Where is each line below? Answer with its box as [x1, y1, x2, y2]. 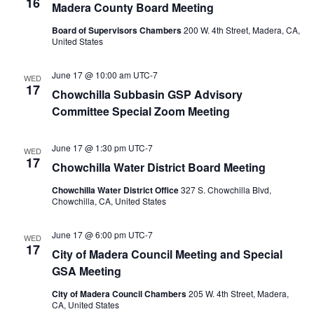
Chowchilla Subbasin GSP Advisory [51, 86, 243, 102]
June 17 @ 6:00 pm [51, 228, 126, 240]
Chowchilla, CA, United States [51, 195, 166, 207]
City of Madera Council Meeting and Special [51, 246, 282, 262]
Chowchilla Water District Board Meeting [51, 159, 266, 175]
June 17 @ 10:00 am [51, 69, 131, 81]
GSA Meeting [51, 263, 121, 279]
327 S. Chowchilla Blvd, [180, 184, 271, 196]
